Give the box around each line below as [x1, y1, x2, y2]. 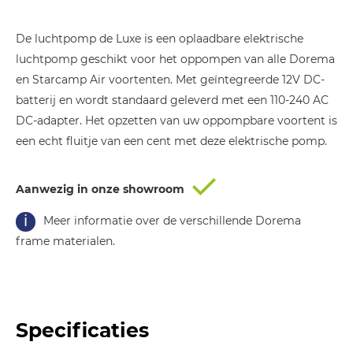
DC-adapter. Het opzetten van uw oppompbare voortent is [16, 113, 337, 128]
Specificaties [16, 318, 149, 343]
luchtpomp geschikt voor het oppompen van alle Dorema [16, 52, 335, 67]
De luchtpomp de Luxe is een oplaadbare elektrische [16, 32, 303, 46]
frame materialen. [16, 234, 115, 249]
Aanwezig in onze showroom [16, 182, 184, 197]
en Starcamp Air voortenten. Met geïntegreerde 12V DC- [16, 72, 325, 87]
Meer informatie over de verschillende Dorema [43, 214, 301, 229]
